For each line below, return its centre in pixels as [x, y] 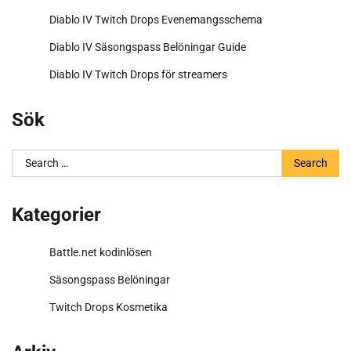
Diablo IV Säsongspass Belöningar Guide [148, 47]
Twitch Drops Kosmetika [109, 307]
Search [30, 157]
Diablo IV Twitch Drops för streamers [138, 74]
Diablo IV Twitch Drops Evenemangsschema [156, 19]
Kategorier [56, 214]
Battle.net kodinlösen [101, 252]
